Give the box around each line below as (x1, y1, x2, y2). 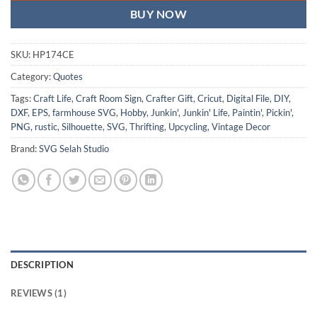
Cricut (197, 93, 222, 105)
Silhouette (62, 121, 103, 133)
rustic (35, 121, 57, 133)
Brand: (11, 143, 39, 155)
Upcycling (168, 121, 207, 133)
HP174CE (33, 49, 74, 61)
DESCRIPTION (11, 259, 74, 270)
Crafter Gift (146, 93, 193, 105)
